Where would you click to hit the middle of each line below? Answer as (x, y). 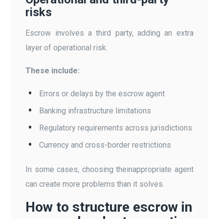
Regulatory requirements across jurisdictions (116, 128)
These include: (53, 70)
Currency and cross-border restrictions (105, 145)
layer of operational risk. (67, 47)
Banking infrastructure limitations (95, 110)
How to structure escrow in (109, 207)
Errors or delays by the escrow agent (102, 93)
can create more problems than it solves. (95, 184)
